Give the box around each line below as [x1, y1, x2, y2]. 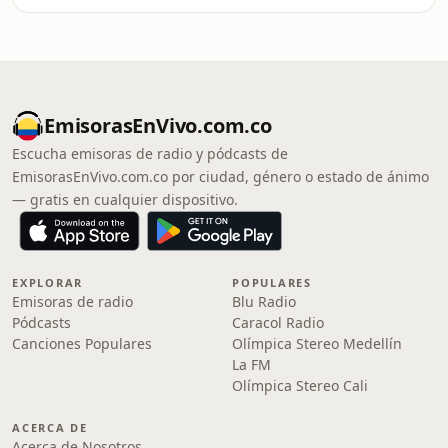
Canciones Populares [12, 334, 152, 353]
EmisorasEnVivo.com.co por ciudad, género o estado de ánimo [12, 167, 429, 186]
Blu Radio [232, 292, 296, 311]
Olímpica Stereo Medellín [232, 334, 402, 353]
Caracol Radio [232, 313, 324, 332]
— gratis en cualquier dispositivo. [12, 190, 238, 209]
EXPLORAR [12, 275, 84, 290]
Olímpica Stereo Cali [232, 376, 368, 395]
